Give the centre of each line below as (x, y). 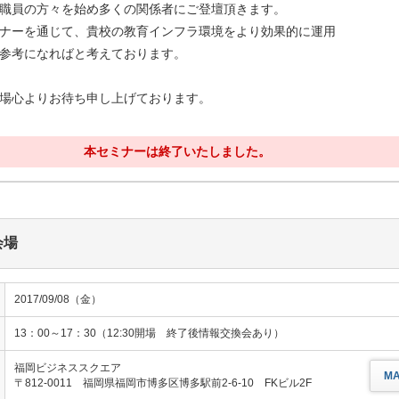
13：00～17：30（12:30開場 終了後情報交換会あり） (149, 333)
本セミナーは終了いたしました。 (177, 151)
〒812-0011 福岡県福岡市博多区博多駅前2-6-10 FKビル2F (163, 383)
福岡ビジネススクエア (68, 368)
